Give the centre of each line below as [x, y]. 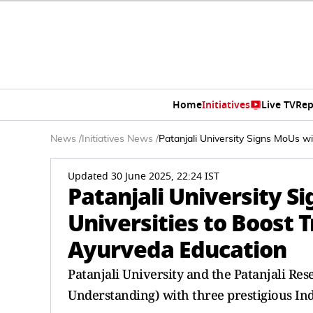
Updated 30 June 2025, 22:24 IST [144, 176]
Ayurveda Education [177, 250]
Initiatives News [117, 139]
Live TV [278, 105]
